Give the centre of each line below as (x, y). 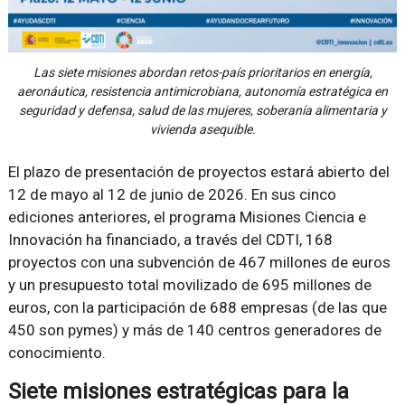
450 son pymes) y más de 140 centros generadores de (194, 330)
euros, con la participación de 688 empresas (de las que (197, 308)
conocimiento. (57, 353)
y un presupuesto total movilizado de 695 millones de (189, 285)
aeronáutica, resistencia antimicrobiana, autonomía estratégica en (202, 92)
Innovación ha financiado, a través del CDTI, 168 (170, 240)
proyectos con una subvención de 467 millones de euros (199, 263)
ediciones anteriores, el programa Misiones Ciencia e (187, 217)
